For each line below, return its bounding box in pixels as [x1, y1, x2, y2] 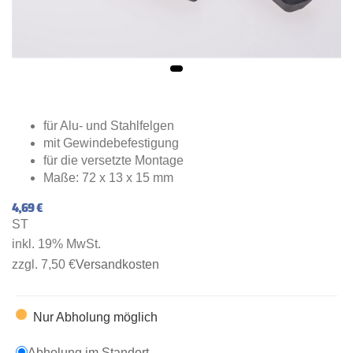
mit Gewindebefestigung [43, 136, 179, 150]
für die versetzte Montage [43, 153, 184, 167]
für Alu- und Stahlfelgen [43, 118, 174, 132]
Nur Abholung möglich [32, 310, 158, 325]
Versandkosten [76, 258, 159, 272]
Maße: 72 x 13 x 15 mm [43, 170, 173, 184]
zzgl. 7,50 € [12, 258, 76, 272]
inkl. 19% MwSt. [12, 237, 101, 251]
